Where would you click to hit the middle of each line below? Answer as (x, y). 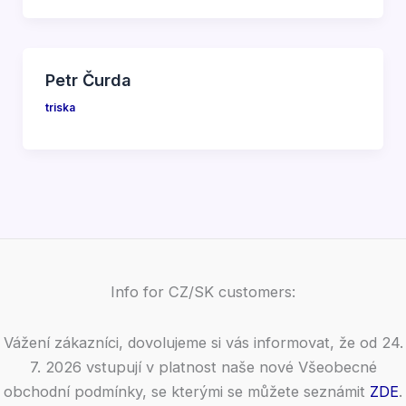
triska (60, 108)
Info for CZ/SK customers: (203, 292)
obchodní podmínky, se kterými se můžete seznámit (187, 391)
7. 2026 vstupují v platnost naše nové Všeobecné (203, 367)
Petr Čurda (88, 80)
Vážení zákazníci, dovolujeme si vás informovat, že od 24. (203, 343)
